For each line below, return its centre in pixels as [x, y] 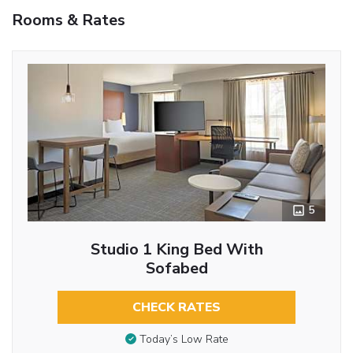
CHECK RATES [176, 307]
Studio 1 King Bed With [176, 249]
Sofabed [176, 268]
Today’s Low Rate [184, 340]
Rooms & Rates [69, 20]
